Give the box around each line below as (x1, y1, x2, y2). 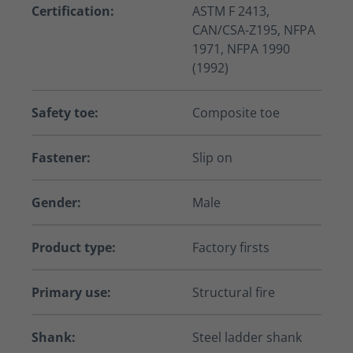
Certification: (32, 2, 114, 20)
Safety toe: (32, 104, 98, 122)
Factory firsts (192, 239, 269, 257)
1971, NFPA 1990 (192, 40, 290, 58)
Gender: (32, 194, 81, 212)
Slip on (192, 149, 232, 167)
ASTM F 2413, (192, 2, 269, 20)
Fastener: (32, 149, 91, 167)
